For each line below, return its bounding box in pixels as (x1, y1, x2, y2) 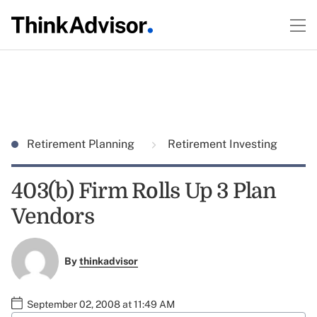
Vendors (11, 204, 94, 229)
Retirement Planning (27, 137, 137, 151)
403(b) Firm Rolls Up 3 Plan (11, 179, 276, 203)
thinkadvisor (79, 255, 138, 267)
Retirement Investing (165, 137, 277, 151)
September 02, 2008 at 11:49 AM (27, 298, 175, 310)
